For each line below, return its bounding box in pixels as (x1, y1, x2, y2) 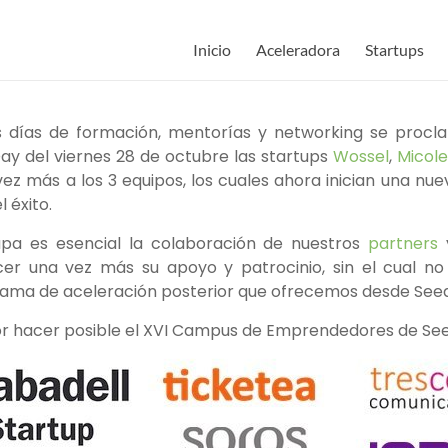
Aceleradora (256, 40, 340, 59)
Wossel (333, 145, 389, 168)
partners (368, 232, 438, 255)
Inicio (193, 40, 231, 59)
